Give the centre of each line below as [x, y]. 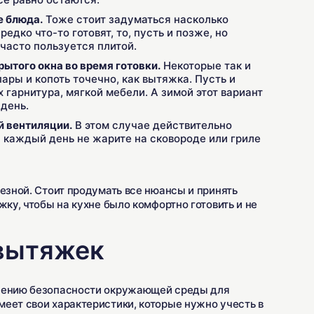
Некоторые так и [206, 66]
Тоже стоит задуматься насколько [136, 19]
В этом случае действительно [152, 125]
